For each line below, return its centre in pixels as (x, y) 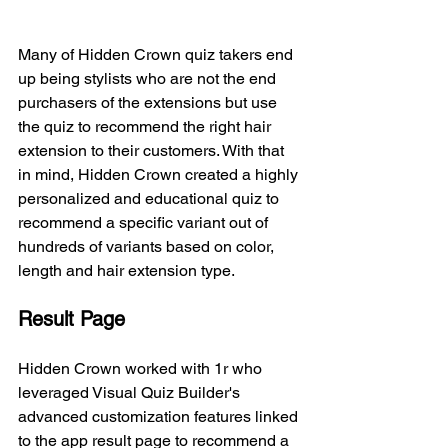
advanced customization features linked (160, 416)
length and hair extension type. (128, 270)
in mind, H (54, 174)
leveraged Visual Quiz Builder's (131, 392)
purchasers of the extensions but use (149, 102)
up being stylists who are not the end (149, 78)
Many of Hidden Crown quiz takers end (157, 54)
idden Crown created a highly (196, 174)
